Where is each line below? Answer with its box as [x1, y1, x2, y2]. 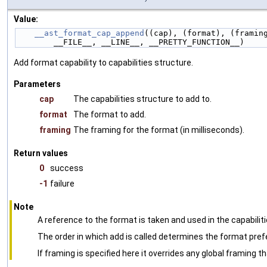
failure [50, 179, 74, 189]
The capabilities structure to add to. [73, 94, 212, 104]
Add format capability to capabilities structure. [14, 58, 193, 68]
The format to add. [73, 110, 146, 120]
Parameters [14, 79, 61, 89]
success [50, 163, 83, 173]
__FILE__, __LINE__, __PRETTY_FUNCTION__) [54, 38, 244, 47]
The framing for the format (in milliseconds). [73, 125, 244, 135]
